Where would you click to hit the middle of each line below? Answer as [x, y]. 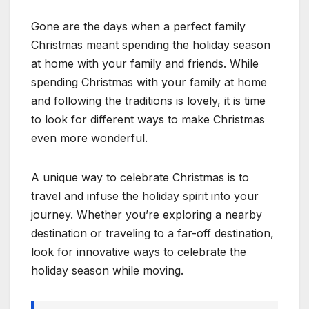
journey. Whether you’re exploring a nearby [147, 214]
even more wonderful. [89, 138]
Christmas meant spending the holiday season [151, 44]
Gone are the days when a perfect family [138, 26]
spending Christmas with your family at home [149, 82]
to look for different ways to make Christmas [148, 119]
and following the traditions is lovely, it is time [148, 100]
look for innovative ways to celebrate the [139, 251]
